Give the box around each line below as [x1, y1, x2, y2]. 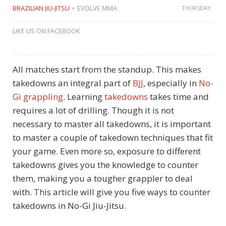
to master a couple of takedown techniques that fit [13, 131, 213, 143]
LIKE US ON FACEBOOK [13, 26, 80, 35]
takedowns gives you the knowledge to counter [13, 158, 198, 171]
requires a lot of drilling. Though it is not [13, 104, 174, 116]
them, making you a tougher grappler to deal [13, 172, 193, 184]
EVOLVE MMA [77, 3, 117, 13]
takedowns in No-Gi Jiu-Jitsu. [13, 199, 126, 211]
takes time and [148, 90, 209, 102]
